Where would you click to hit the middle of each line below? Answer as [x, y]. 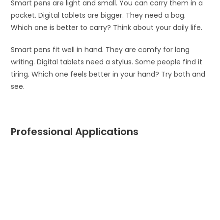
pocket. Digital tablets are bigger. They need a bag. [98, 15]
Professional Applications [75, 132]
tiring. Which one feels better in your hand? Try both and [108, 74]
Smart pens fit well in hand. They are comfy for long [100, 50]
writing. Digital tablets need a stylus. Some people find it [107, 62]
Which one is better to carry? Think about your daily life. [107, 28]
